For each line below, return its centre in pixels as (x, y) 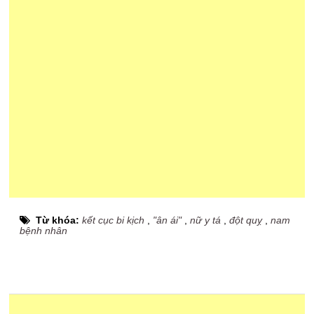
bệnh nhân (44, 231)
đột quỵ (246, 220)
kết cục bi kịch (114, 220)
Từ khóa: (59, 220)
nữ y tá (206, 220)
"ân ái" (168, 220)
